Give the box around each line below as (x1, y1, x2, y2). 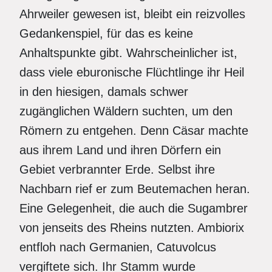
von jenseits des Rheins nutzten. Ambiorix (19, 221, 244, 234)
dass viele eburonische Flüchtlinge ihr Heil (19, 66, 244, 79)
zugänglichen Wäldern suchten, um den (19, 104, 233, 118)
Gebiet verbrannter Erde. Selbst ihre (19, 163, 215, 176)
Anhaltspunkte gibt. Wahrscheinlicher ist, (19, 46, 237, 59)
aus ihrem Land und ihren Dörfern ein (19, 143, 221, 157)
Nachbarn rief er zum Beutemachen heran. (19, 182, 250, 195)
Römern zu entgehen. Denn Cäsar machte (19, 124, 248, 137)
